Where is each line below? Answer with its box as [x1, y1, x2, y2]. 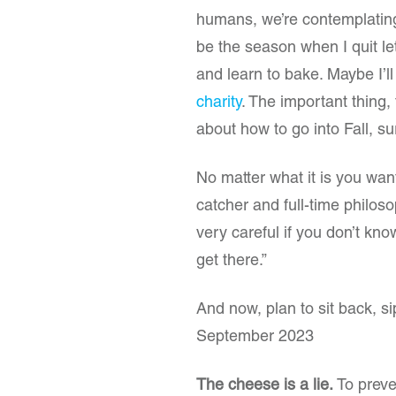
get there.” [196, 254, 267, 270]
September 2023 [196, 330, 314, 346]
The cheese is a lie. [196, 378, 333, 394]
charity [196, 95, 241, 111]
